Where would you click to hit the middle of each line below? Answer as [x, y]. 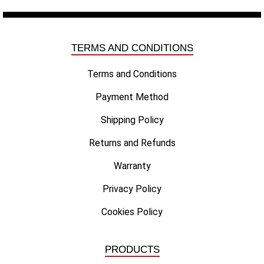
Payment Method [132, 97]
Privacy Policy [132, 189]
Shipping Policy [132, 120]
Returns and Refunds [132, 143]
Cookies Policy [132, 212]
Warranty [132, 166]
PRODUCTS [132, 249]
